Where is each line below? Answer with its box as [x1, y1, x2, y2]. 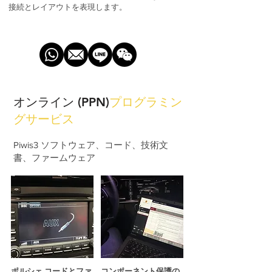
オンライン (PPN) [13, 95, 109, 109]
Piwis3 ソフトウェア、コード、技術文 [13, 140, 168, 150]
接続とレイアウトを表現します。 [8, 2, 127, 12]
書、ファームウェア [13, 152, 95, 163]
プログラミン [109, 95, 182, 109]
